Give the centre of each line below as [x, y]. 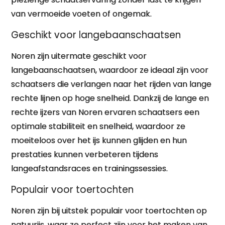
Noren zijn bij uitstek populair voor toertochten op [109, 211]
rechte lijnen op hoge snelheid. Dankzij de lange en [110, 98]
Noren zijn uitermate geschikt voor [79, 56]
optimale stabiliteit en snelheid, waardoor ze [98, 126]
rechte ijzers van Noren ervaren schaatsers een [105, 112]
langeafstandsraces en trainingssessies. [90, 168]
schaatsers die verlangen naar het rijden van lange [111, 84]
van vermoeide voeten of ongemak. [82, 14]
